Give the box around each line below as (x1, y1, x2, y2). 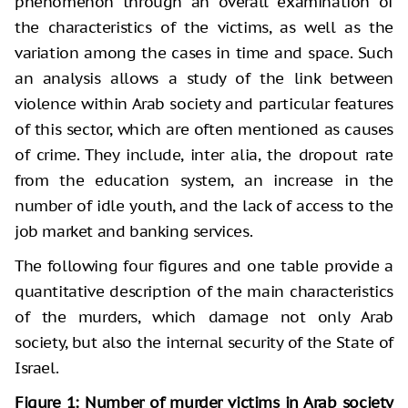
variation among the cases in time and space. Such (15, 42, 393, 63)
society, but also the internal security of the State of (15, 331, 393, 352)
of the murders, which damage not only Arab (15, 306, 393, 327)
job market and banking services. (15, 220, 253, 241)
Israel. (15, 357, 59, 378)
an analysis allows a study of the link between (15, 67, 393, 88)
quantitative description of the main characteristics (15, 280, 393, 301)
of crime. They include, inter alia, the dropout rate (15, 144, 393, 165)
